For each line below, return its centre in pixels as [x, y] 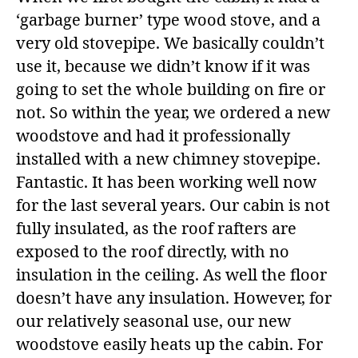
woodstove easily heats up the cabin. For [169, 344]
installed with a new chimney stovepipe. [168, 159]
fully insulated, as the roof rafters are [156, 229]
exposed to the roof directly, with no [153, 252]
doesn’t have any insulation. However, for [174, 298]
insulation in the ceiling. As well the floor [171, 275]
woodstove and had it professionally [153, 136]
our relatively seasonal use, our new [153, 321]
